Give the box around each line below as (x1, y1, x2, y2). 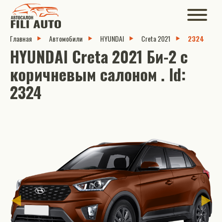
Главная (10, 33, 32, 44)
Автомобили (49, 33, 83, 44)
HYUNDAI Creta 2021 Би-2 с (10, 45, 188, 68)
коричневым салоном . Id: (10, 62, 186, 86)
